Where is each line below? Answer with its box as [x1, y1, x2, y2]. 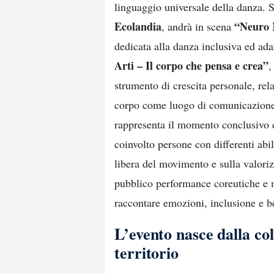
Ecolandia [114, 18, 161, 34]
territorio [114, 241, 179, 264]
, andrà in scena [161, 19, 234, 34]
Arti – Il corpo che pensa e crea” [114, 57, 268, 73]
